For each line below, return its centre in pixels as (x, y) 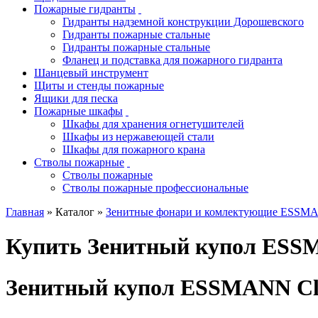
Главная (25, 212)
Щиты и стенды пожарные (99, 85)
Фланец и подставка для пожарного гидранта (172, 60)
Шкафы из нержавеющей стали (138, 136)
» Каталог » (75, 212)
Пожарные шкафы (78, 111)
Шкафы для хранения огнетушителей (153, 124)
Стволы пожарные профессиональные (155, 187)
